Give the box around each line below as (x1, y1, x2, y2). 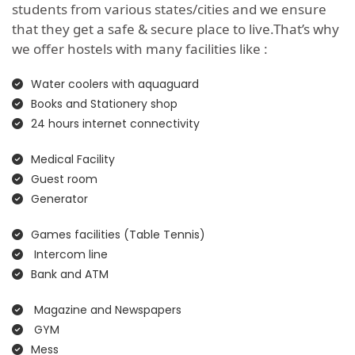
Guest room (31, 171, 97, 188)
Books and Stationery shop (31, 96, 177, 113)
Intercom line (31, 246, 108, 263)
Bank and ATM (31, 266, 109, 283)
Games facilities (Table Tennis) (31, 227, 205, 243)
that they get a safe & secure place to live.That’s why (12, 20, 339, 39)
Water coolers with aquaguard (31, 76, 199, 93)
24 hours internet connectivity (31, 116, 200, 132)
